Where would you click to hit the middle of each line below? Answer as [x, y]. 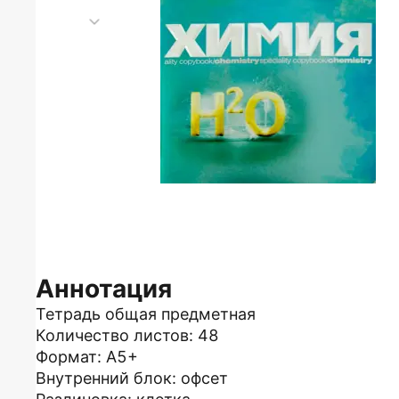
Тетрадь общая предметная [146, 314]
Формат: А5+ [87, 357]
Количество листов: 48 [127, 335]
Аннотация [104, 289]
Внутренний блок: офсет [132, 378]
